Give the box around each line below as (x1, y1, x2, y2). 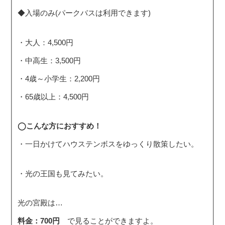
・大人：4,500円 (18, 38, 74, 47)
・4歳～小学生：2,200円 (18, 74, 100, 83)
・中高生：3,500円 (18, 56, 81, 65)
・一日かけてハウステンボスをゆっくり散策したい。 (18, 140, 199, 149)
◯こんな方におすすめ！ (18, 122, 102, 131)
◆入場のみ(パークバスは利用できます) (18, 9, 150, 18)
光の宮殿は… (18, 198, 63, 207)
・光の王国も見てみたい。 (18, 169, 108, 178)
